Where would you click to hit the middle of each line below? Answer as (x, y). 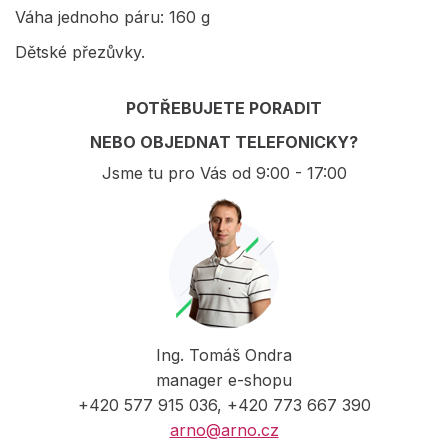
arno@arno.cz (224, 429)
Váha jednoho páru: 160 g (115, 16)
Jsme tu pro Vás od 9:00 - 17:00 (224, 172)
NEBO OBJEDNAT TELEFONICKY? (224, 141)
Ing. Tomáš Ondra (224, 354)
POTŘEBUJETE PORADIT (224, 107)
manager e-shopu (224, 379)
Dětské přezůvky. (80, 51)
